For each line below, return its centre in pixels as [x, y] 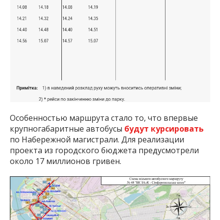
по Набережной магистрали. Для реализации [97, 140]
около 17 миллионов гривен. [66, 161]
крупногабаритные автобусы [67, 129]
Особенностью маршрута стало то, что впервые [104, 118]
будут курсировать [164, 129]
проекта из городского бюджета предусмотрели [104, 151]
